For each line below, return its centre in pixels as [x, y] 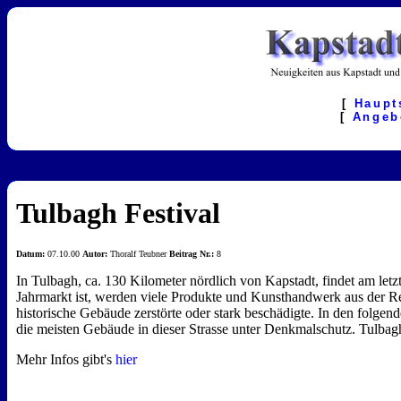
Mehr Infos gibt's [66, 360]
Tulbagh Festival [118, 213]
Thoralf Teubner [138, 254]
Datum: [30, 254]
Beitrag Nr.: [192, 254]
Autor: [95, 254]
